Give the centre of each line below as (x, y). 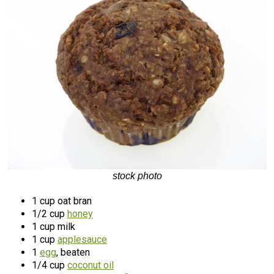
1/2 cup (50, 214)
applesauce (82, 239)
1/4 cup (50, 265)
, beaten (73, 252)
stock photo (137, 176)
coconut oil (91, 265)
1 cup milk (54, 227)
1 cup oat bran (62, 201)
